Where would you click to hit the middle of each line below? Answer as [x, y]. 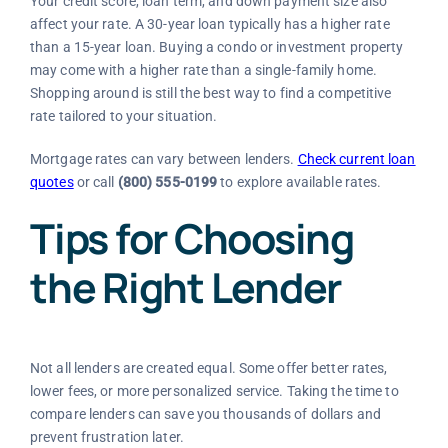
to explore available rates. [299, 181]
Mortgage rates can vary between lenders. [163, 158]
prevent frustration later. [106, 436]
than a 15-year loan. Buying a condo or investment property [216, 46]
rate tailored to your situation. [123, 115]
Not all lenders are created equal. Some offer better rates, [208, 367]
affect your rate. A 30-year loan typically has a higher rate [209, 23]
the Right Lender [185, 286]
